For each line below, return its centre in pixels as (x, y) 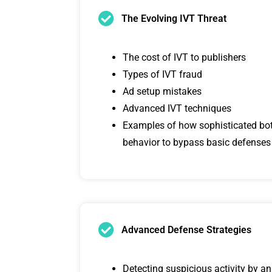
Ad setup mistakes (162, 92)
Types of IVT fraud (162, 75)
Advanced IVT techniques (177, 109)
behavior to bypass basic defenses (197, 143)
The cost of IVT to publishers (184, 58)
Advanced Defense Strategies (186, 230)
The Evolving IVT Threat (174, 19)
